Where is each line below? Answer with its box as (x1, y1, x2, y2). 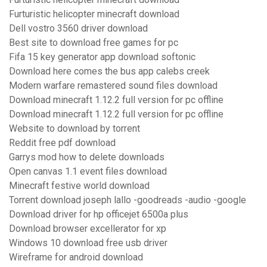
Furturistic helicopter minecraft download (9, 8, 179, 20)
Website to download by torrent (9, 123, 140, 135)
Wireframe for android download (9, 252, 143, 263)
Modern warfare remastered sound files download (9, 80, 218, 92)
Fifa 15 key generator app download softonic (9, 51, 195, 63)
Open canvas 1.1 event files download (9, 166, 167, 178)
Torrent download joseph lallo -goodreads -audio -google (9, 194, 246, 206)
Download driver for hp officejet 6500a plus (9, 209, 188, 221)
